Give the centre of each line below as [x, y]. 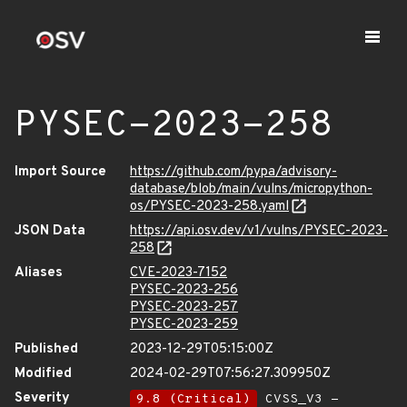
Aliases [39, 273]
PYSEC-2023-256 [184, 290]
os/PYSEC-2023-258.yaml [209, 207]
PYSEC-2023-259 [184, 325]
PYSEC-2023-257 [184, 308]
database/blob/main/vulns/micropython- [251, 189]
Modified [43, 374]
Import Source [60, 172]
